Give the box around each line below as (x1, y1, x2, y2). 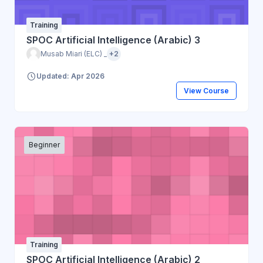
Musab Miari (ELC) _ (41, 49, 107, 58)
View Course (183, 86, 229, 95)
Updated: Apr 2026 (36, 72, 104, 81)
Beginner (29, 140, 60, 149)
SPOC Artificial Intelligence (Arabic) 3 (26, 33, 200, 46)
